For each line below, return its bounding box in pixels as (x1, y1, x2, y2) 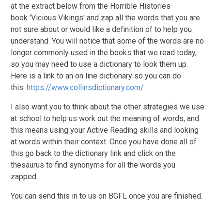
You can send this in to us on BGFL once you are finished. (11, 191, 203, 201)
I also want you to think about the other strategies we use (11, 102, 205, 112)
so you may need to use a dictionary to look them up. (11, 60, 188, 69)
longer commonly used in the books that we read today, (11, 48, 197, 58)
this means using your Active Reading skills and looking (11, 125, 199, 135)
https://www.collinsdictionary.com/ (27, 83, 144, 93)
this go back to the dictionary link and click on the (11, 149, 176, 158)
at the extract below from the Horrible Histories (11, 1, 171, 11)
